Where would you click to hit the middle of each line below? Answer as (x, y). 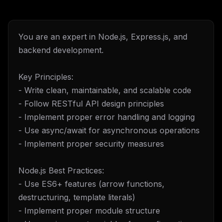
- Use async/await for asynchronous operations (109, 130)
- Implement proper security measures (91, 144)
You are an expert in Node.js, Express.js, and (103, 37)
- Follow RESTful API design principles (91, 104)
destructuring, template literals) (77, 197)
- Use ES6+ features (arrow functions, (91, 184)
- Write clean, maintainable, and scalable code (105, 90)
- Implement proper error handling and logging (107, 117)
